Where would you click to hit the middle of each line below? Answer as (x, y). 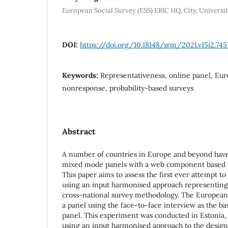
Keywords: (81, 75)
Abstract (79, 131)
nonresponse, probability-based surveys (128, 88)
